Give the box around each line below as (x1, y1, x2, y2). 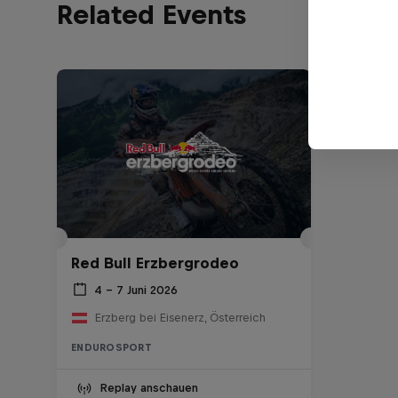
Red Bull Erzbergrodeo (71, 254, 239, 273)
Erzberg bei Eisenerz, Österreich (94, 311, 266, 325)
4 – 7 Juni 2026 (94, 283, 178, 297)
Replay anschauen (99, 381, 198, 395)
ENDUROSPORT (71, 342, 152, 354)
